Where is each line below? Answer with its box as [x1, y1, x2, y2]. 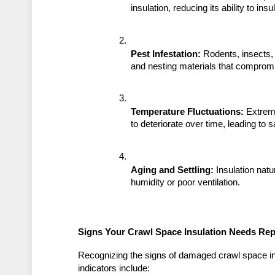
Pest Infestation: [131, 48, 201, 59]
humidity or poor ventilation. [131, 177, 241, 187]
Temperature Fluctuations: [131, 107, 244, 117]
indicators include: [78, 263, 150, 273]
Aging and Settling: [131, 165, 214, 175]
